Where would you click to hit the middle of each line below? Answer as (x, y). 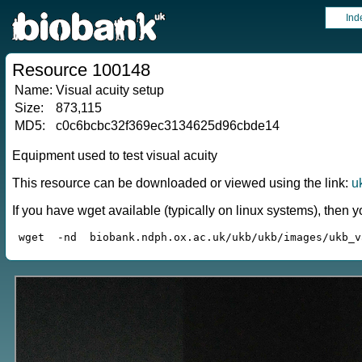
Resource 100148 (81, 70)
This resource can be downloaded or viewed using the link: (182, 183)
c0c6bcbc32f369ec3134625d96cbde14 (168, 126)
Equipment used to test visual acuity (115, 156)
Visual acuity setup (110, 90)
